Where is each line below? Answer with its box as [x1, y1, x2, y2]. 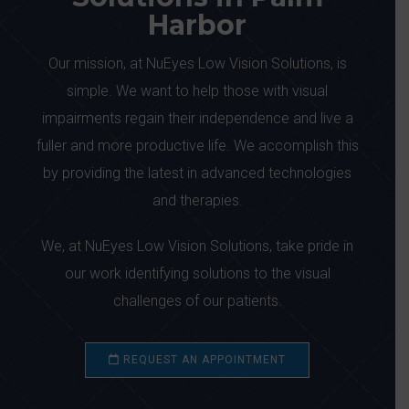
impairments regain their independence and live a [41, 109, 353, 127]
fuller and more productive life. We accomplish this [36, 136, 359, 154]
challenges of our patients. [112, 291, 282, 309]
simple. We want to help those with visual [67, 81, 329, 100]
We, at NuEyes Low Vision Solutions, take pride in [41, 236, 354, 255]
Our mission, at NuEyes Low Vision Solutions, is [47, 54, 347, 72]
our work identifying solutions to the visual [64, 264, 330, 282]
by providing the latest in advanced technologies [43, 163, 352, 182]
